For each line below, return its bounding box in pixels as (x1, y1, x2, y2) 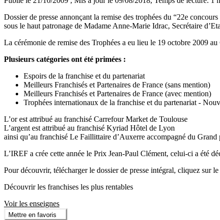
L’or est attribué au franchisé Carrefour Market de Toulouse (4, 115, 188, 124)
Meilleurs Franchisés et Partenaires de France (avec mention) (24, 89, 211, 98)
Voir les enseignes (4, 199, 59, 208)
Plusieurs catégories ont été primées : (4, 55, 126, 64)
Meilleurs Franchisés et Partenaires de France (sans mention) (24, 81, 210, 89)
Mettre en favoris (8, 211, 56, 219)
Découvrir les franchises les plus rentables (4, 183, 133, 192)
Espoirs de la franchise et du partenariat (24, 72, 145, 81)
